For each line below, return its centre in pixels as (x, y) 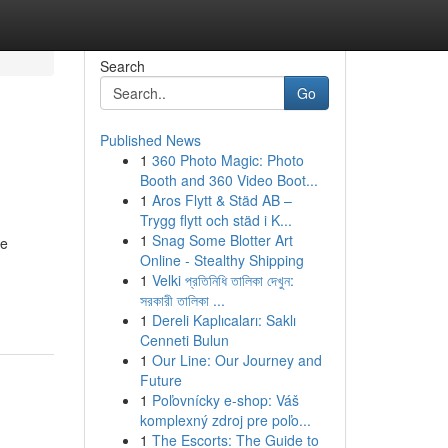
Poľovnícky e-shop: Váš (225, 400)
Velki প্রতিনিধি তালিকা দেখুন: (222, 280)
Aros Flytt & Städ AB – (221, 200)
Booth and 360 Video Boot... (228, 180)
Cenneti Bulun (184, 340)
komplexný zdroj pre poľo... (225, 420)
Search (122, 66)
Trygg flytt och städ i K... (215, 220)
